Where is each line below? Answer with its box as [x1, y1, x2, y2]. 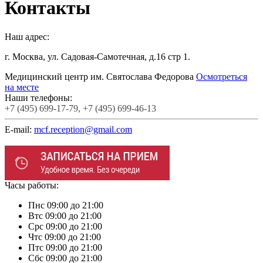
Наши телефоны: [5, 92, 72, 103]
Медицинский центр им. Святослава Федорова [5, 71, 194, 82]
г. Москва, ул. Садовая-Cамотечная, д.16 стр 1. [5, 51, 190, 62]
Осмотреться [196, 71, 247, 82]
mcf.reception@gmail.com [34, 124, 132, 134]
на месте [5, 82, 39, 92]
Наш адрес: [5, 31, 49, 42]
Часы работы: [5, 180, 59, 190]
